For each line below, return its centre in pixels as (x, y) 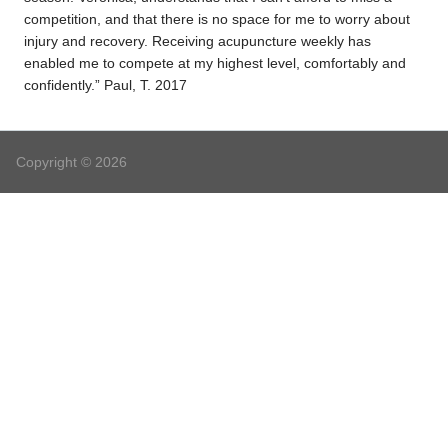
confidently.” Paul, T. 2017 (106, 84)
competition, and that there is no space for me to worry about (217, 18)
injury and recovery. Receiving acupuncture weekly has (198, 40)
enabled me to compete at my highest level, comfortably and (215, 62)
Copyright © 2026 (71, 162)
